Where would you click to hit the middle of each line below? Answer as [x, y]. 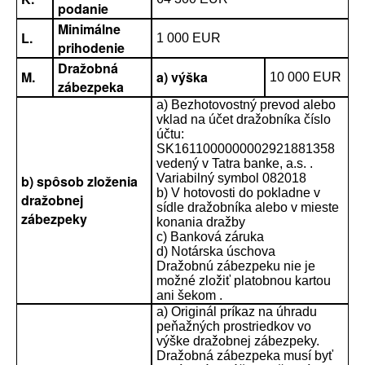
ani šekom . [189, 295]
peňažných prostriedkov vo [234, 326]
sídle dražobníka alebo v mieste [248, 207]
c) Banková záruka [210, 237]
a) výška [182, 77]
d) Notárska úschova [216, 251]
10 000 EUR [306, 77]
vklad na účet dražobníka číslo [244, 119]
